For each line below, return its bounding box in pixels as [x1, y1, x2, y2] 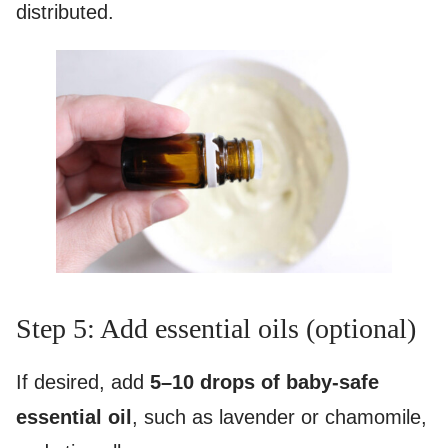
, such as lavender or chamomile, [132, 406, 427, 429]
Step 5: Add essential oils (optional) [16, 313, 416, 345]
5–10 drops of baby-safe [150, 371, 379, 394]
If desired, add [16, 371, 150, 394]
